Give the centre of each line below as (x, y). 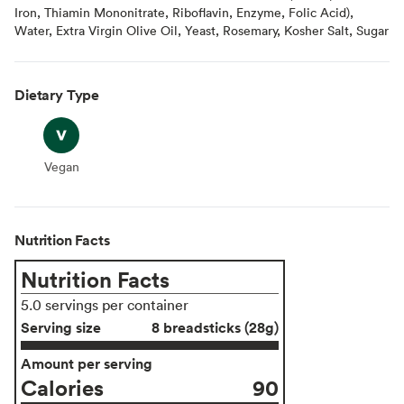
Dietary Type (57, 94)
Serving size (61, 327)
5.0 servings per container (105, 304)
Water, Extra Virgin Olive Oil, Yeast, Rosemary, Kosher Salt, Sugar (202, 30)
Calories (62, 387)
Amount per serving (87, 363)
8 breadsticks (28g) (215, 327)
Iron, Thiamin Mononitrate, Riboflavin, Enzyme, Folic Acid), (184, 12)
